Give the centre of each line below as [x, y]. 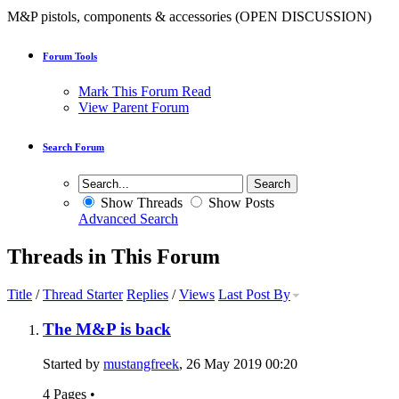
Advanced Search [128, 219]
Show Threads [140, 203]
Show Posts [240, 203]
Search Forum [73, 147]
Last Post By [254, 295]
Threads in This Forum [114, 257]
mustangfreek [141, 363]
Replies [147, 295]
